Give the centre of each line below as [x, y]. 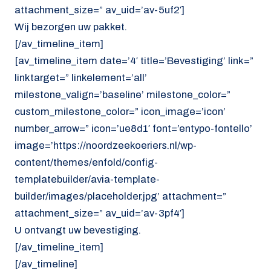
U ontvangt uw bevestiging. [78, 230]
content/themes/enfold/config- [86, 162]
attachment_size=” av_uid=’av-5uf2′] [100, 10]
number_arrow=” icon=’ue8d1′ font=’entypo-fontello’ [133, 128]
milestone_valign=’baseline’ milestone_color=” [122, 94]
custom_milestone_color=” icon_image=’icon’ [120, 111]
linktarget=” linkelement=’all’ [81, 77]
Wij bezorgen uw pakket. [71, 27]
